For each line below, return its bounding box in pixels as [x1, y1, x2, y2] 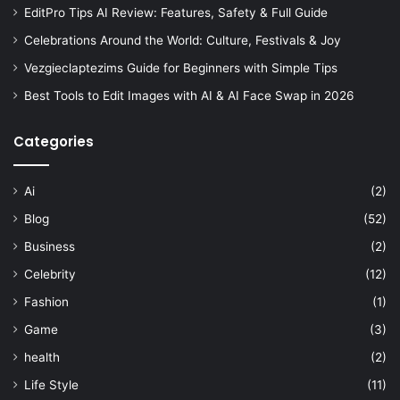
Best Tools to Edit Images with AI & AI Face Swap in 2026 [24, 87, 354, 103]
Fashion [24, 294, 69, 309]
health [24, 349, 60, 364]
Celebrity [24, 266, 76, 281]
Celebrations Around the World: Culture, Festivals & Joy [24, 32, 341, 47]
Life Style [24, 377, 79, 392]
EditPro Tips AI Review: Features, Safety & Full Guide [24, 4, 328, 20]
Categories [13, 131, 94, 151]
